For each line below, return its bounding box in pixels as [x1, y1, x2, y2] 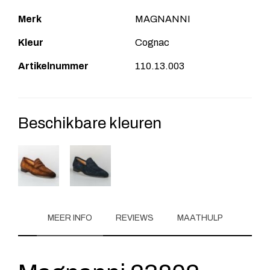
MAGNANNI [135, 13, 190, 24]
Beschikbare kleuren [18, 114, 162, 131]
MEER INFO [47, 213, 92, 222]
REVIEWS [115, 213, 154, 222]
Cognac [135, 37, 169, 48]
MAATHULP [177, 213, 223, 222]
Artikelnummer [18, 60, 89, 71]
